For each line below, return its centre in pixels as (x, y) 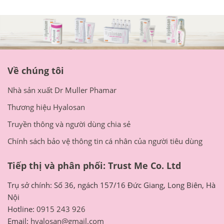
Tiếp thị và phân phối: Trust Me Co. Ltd (94, 166)
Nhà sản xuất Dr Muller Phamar (62, 90)
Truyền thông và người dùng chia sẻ (69, 124)
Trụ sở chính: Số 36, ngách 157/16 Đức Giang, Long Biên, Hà (111, 185)
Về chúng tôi (36, 71)
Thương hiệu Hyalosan (46, 107)
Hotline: (22, 209)
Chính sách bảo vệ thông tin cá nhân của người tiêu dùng (105, 141)
